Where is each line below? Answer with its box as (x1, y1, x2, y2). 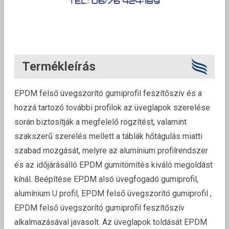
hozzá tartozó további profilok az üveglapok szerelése (14, 103, 210, 113)
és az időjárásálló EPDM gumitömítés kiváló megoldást (14, 160, 213, 170)
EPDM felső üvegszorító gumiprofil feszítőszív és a (14, 88, 202, 99)
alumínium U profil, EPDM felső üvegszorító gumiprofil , (14, 189, 212, 199)
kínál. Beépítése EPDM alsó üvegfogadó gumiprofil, (14, 174, 198, 185)
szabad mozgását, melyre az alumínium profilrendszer (14, 146, 208, 156)
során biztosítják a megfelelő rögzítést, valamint (14, 117, 187, 127)
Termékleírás (22, 59, 96, 74)
